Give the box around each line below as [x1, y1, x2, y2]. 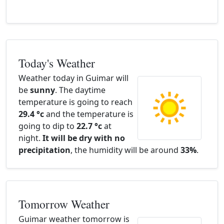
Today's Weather [18, 55, 95, 71]
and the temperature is [44, 108, 133, 119]
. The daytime [55, 84, 105, 95]
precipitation [18, 144, 70, 155]
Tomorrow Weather [18, 196, 109, 212]
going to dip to [18, 120, 76, 131]
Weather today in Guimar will [18, 72, 128, 83]
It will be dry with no [42, 132, 125, 143]
